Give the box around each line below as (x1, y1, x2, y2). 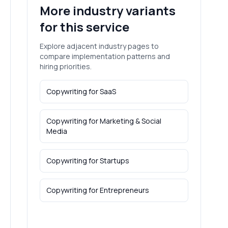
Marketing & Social (100, 116, 162, 126)
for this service (40, 18, 130, 35)
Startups (100, 156, 130, 165)
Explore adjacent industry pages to (40, 41, 159, 51)
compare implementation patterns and (40, 51, 170, 61)
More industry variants (40, 2, 176, 19)
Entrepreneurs (100, 185, 150, 195)
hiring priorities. (40, 62, 92, 71)
